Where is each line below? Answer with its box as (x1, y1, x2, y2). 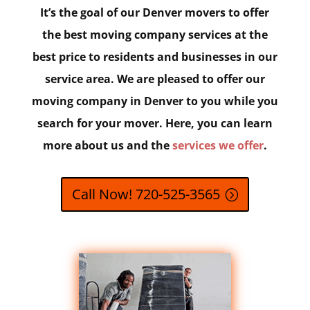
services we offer (172, 137, 264, 153)
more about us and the (42, 137, 172, 153)
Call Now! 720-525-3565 (71, 184, 220, 203)
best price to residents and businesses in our (32, 48, 277, 64)
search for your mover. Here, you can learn (37, 115, 273, 131)
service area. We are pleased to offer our (44, 71, 265, 86)
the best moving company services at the (42, 26, 268, 42)
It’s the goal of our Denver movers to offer (40, 4, 270, 20)
